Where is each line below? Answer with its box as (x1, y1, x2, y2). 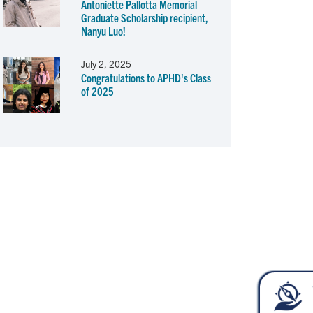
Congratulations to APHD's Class (80, 70, 211, 85)
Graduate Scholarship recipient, (80, 10, 208, 24)
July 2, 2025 (80, 57, 131, 70)
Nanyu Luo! (80, 23, 126, 38)
